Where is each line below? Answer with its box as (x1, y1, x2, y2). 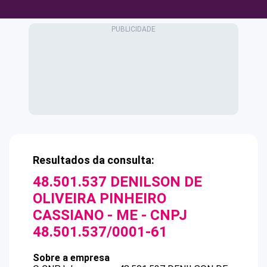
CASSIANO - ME (33, 207, 138, 223)
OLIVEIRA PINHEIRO (33, 190, 166, 207)
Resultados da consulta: (33, 154, 154, 166)
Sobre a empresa (33, 252, 110, 263)
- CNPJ (138, 207, 187, 223)
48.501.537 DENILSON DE (33, 173, 202, 190)
